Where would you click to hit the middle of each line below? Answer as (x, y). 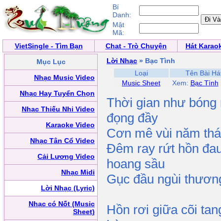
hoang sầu (136, 164)
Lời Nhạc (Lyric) (68, 188)
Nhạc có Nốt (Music (62, 204)
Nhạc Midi (78, 172)
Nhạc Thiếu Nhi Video (58, 109)
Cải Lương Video (66, 156)
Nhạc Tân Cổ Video (62, 141)
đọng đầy (132, 118)
